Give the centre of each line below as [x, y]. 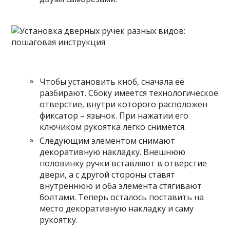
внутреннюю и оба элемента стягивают [121, 186]
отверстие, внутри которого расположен [124, 104]
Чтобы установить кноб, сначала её [112, 82]
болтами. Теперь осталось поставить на [122, 197]
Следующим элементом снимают [108, 141]
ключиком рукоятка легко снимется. [113, 127]
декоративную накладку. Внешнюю [113, 152]
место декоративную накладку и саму [117, 208]
